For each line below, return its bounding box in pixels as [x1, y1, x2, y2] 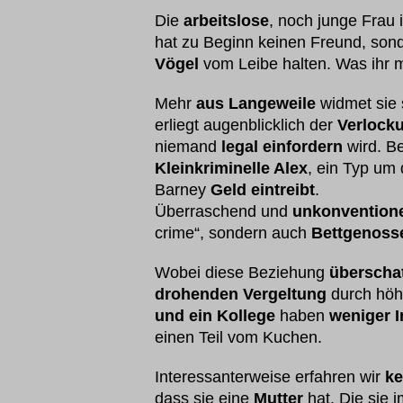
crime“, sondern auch [155, 224, 311, 242]
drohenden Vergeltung [155, 285, 327, 303]
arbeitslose [184, 12, 269, 30]
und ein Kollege [155, 307, 275, 325]
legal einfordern [221, 138, 347, 156]
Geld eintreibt [210, 181, 315, 199]
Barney [155, 181, 210, 199]
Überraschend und [155, 202, 292, 220]
